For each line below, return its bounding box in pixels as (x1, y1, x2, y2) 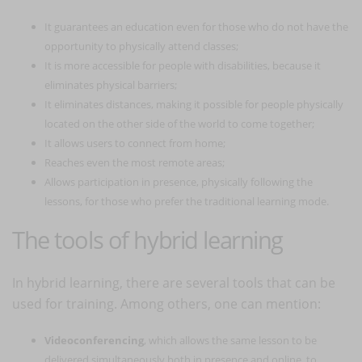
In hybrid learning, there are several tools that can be (12, 273, 335, 292)
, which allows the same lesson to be (144, 332, 317, 347)
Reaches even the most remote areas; (44, 154, 225, 170)
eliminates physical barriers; (44, 77, 177, 92)
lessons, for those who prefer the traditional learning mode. (44, 193, 329, 208)
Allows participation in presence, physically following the (44, 174, 313, 189)
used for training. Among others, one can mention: (12, 294, 321, 313)
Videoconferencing (44, 332, 144, 347)
